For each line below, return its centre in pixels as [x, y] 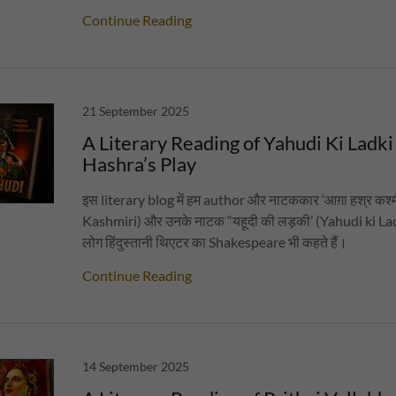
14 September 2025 [136, 366]
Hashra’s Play [140, 164]
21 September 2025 [136, 111]
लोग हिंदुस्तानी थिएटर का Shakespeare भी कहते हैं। [215, 242]
